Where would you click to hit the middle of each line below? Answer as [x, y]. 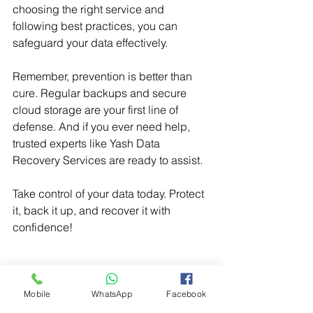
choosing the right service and [90, 9]
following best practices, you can [96, 26]
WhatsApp [112, 293]
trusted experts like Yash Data [88, 143]
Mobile [37, 293]
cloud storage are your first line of [97, 109]
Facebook [186, 293]
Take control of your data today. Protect [110, 193]
